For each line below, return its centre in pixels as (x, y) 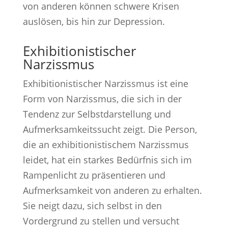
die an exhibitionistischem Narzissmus (106, 144)
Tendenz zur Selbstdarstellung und (97, 114)
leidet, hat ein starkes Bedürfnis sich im (107, 160)
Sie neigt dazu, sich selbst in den (92, 205)
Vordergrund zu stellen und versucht (101, 221)
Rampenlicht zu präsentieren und (94, 175)
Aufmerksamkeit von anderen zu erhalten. (112, 190)
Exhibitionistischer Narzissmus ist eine (105, 83)
